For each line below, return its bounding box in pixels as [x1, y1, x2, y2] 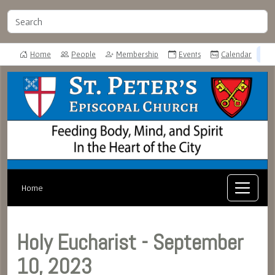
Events [179, 50, 201, 59]
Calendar [221, 50, 252, 59]
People [71, 50, 96, 59]
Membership [116, 50, 158, 59]
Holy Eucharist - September [17, 228, 243, 257]
